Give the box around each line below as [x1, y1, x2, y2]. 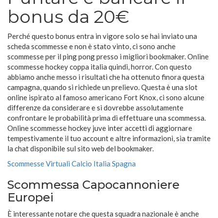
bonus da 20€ [7, 6, 129, 28]
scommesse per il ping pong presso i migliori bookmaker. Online [7, 52, 209, 61]
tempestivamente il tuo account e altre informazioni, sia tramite [7, 134, 211, 143]
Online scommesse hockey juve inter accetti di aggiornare [7, 124, 192, 133]
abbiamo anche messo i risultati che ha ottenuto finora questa [7, 73, 204, 82]
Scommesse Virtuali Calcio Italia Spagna [7, 159, 136, 168]
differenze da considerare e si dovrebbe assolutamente [7, 103, 183, 112]
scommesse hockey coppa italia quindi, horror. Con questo [7, 62, 192, 72]
